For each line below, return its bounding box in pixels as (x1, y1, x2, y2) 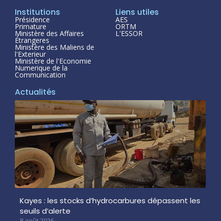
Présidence (15, 14, 50, 24)
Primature (15, 21, 46, 31)
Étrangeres (15, 35, 49, 45)
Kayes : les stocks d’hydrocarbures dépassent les (20, 195, 200, 206)
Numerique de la (15, 63, 68, 73)
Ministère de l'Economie (15, 56, 91, 66)
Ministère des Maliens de (15, 42, 94, 52)
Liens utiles (115, 6, 159, 18)
